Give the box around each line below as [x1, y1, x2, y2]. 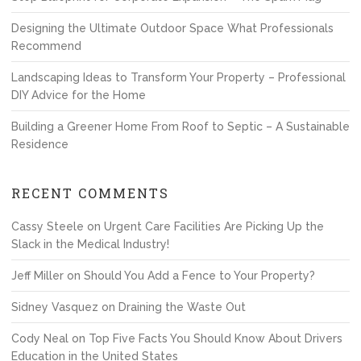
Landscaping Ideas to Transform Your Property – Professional [11, 71, 346, 84]
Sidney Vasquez [11, 301, 98, 313]
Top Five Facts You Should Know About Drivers [89, 332, 342, 345]
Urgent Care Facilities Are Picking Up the [104, 220, 324, 233]
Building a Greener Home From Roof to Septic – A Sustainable [11, 120, 350, 133]
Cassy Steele [11, 220, 84, 233]
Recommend [11, 39, 81, 52]
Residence [11, 138, 68, 151]
